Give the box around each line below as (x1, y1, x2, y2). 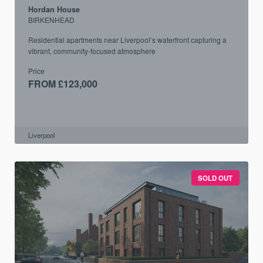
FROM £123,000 (28, 77, 97, 91)
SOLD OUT (198, 173, 233, 183)
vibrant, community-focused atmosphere (28, 46, 156, 56)
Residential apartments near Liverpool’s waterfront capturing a (28, 35, 227, 45)
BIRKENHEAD (28, 15, 75, 25)
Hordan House (28, 4, 80, 15)
